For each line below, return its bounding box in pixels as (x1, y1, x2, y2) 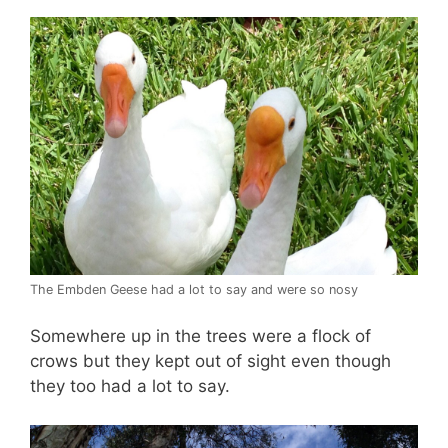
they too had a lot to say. (30, 376, 230, 397)
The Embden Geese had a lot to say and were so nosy (30, 281, 358, 297)
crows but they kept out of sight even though (30, 351, 391, 372)
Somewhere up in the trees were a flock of (30, 326, 371, 347)
